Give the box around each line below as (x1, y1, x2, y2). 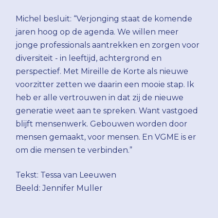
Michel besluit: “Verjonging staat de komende (16, 14, 192, 23)
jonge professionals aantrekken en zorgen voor (16, 40, 200, 50)
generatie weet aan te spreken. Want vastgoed (16, 106, 198, 115)
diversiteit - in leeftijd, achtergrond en (16, 53, 162, 63)
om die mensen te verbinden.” (16, 145, 132, 155)
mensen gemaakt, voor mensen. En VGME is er (16, 132, 196, 142)
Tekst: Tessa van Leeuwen (16, 170, 116, 180)
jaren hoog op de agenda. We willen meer (16, 27, 179, 36)
